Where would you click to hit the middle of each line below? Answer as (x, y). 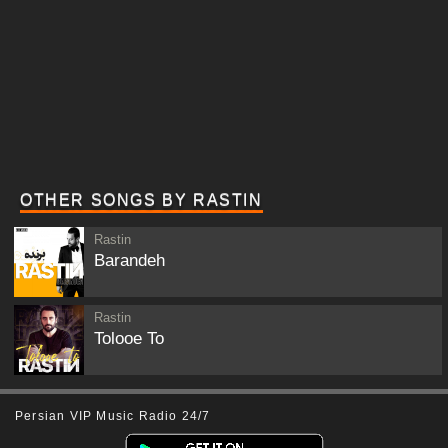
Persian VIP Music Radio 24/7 (113, 416)
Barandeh (129, 260)
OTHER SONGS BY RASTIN (141, 200)
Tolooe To (129, 338)
